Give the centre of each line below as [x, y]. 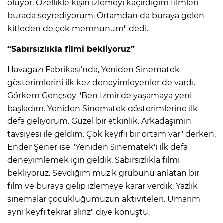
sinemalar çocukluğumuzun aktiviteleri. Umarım [104, 199]
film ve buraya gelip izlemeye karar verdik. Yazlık [103, 186]
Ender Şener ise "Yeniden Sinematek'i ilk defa [98, 147]
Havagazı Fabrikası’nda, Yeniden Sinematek [94, 69]
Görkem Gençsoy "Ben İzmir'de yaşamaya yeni [100, 95]
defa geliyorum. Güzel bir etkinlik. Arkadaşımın [99, 121]
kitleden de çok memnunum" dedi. [78, 28]
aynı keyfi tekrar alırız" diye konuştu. [79, 212]
